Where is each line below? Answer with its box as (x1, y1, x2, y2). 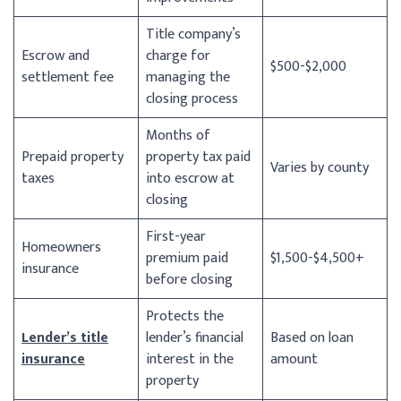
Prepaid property (21, 144, 124, 169)
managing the (146, 64, 230, 90)
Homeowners (21, 235, 101, 260)
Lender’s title (21, 325, 108, 350)
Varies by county (270, 155, 369, 180)
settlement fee (21, 64, 114, 90)
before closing (146, 267, 233, 292)
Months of (146, 123, 210, 148)
